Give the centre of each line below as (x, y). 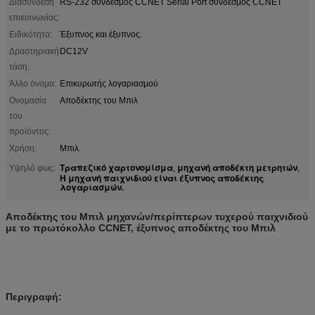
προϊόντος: (30, 131)
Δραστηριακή (34, 51)
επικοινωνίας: (34, 17)
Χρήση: (23, 148)
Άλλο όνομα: (33, 83)
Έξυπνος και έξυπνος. (101, 34)
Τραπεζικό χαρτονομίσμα (116, 167)
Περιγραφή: (34, 296)
